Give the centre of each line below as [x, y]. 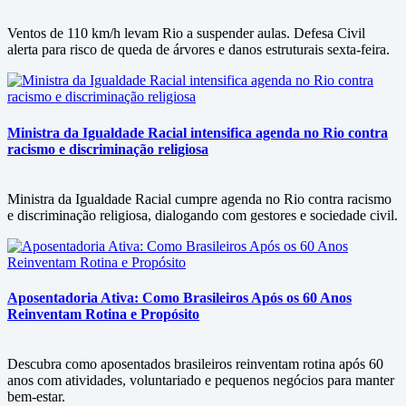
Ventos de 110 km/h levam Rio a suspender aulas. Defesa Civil [186, 34]
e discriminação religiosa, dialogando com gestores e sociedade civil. [203, 215]
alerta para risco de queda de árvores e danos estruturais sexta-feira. [198, 50]
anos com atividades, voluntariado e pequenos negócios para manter [201, 381]
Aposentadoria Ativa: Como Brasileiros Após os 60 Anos [179, 298]
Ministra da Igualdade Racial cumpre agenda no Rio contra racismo [199, 198]
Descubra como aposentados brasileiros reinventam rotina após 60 [195, 364]
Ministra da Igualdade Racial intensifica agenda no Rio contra [198, 132]
